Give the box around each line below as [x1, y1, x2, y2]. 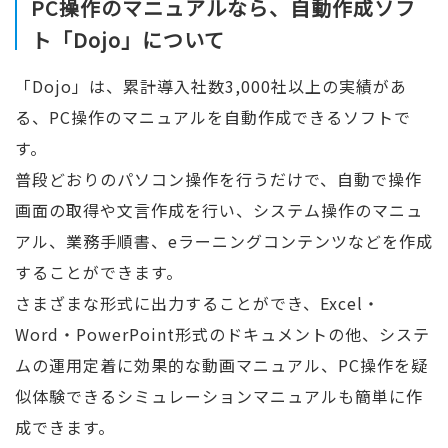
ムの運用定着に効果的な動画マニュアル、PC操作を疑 [15, 352, 428, 377]
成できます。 [15, 414, 115, 439]
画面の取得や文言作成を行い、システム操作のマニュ [15, 197, 423, 222]
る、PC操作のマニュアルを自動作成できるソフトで [15, 104, 411, 129]
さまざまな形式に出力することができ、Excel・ [15, 290, 380, 315]
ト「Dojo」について [31, 24, 225, 54]
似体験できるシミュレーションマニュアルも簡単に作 [15, 383, 423, 408]
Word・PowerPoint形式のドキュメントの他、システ [15, 321, 430, 346]
